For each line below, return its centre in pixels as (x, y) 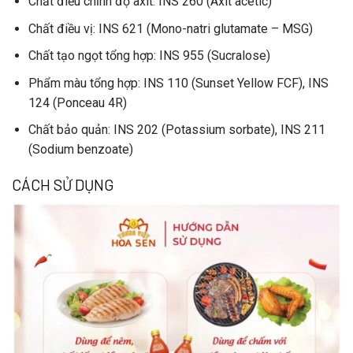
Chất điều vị (60, 28)
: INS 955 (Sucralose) (212, 56)
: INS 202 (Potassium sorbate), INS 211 (216, 130)
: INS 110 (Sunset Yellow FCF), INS (233, 83)
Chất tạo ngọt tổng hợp (91, 56)
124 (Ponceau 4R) (77, 102)
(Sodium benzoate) (80, 150)
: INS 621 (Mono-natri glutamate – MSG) (203, 28)
